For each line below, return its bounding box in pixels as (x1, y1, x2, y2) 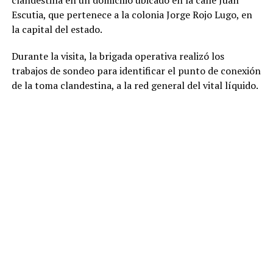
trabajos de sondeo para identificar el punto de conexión (11, 64, 261, 77)
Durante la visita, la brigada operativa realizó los (11, 49, 224, 63)
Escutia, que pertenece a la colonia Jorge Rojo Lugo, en (11, 8, 252, 21)
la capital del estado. (11, 23, 102, 36)
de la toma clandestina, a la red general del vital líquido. (11, 79, 258, 92)
